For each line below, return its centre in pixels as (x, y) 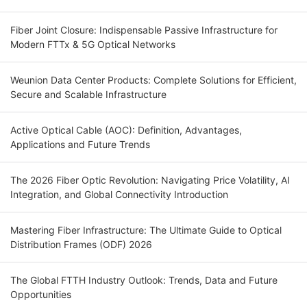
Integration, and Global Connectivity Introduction (201, 195)
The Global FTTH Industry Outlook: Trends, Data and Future (144, 280)
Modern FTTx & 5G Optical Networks (93, 45)
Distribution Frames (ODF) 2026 (81, 245)
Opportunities (41, 295)
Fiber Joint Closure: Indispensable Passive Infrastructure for (144, 30)
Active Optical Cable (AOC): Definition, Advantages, (126, 130)
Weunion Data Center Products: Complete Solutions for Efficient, (153, 80)
